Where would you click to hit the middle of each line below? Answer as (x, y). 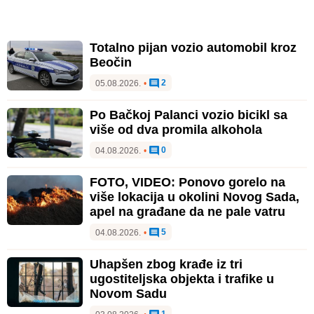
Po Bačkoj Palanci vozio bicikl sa (189, 115)
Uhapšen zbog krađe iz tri (166, 264)
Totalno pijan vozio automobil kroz (193, 47)
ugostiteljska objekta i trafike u (182, 279)
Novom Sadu (128, 293)
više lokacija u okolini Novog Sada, (194, 197)
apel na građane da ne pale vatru (187, 211)
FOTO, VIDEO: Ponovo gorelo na (187, 182)
